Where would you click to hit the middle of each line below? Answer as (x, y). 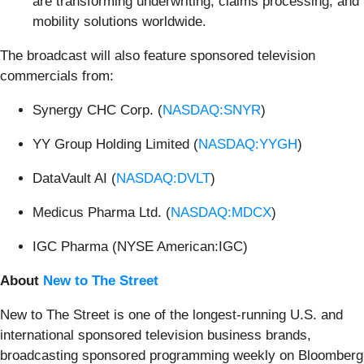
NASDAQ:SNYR (212, 110)
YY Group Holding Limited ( (115, 144)
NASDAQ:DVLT (163, 178)
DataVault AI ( (74, 178)
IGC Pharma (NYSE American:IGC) (140, 246)
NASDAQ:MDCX (221, 212)
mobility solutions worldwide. (119, 21)
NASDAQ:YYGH (248, 144)
